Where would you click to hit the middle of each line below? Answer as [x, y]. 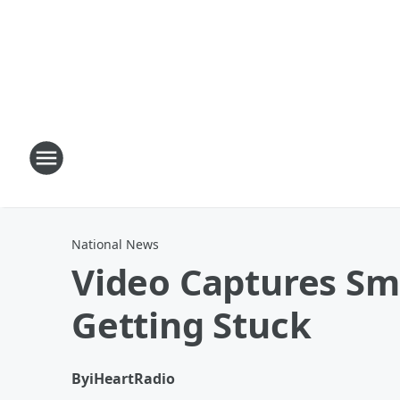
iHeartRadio [132, 379]
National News [115, 244]
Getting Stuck [192, 325]
